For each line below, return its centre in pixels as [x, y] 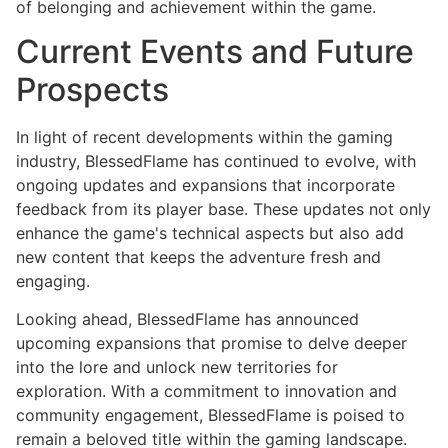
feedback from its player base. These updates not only [223, 208]
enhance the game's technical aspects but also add [210, 232]
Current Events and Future [215, 51]
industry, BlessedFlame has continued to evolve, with [216, 160]
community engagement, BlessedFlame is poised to [210, 415]
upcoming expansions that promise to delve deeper [211, 343]
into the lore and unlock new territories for [177, 367]
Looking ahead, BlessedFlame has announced [187, 319]
